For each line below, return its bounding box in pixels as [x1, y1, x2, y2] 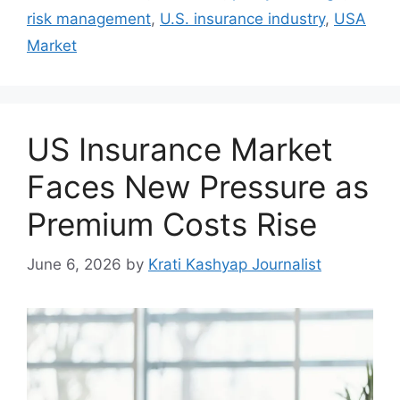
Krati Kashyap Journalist [148, 254, 321, 273]
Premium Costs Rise [27, 205, 317, 243]
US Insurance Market [27, 130, 333, 168]
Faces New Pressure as [27, 168, 369, 205]
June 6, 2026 [27, 254, 121, 273]
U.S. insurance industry [160, 10, 325, 28]
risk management [27, 10, 151, 28]
